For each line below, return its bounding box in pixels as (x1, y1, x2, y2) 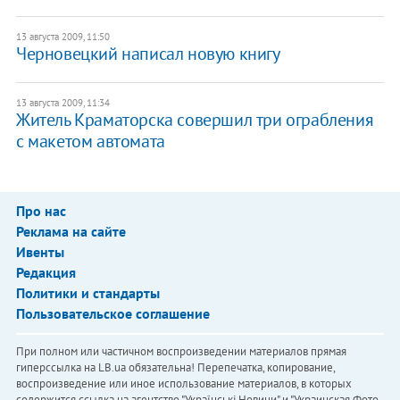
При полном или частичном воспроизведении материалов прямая (15, 343, 346, 359)
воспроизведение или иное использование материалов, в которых (15, 375, 352, 391)
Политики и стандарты (15, 283, 160, 302)
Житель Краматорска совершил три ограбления (15, 107, 374, 131)
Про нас (15, 201, 66, 220)
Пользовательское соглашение (15, 304, 210, 322)
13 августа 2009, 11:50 (15, 29, 110, 43)
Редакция (15, 262, 76, 281)
